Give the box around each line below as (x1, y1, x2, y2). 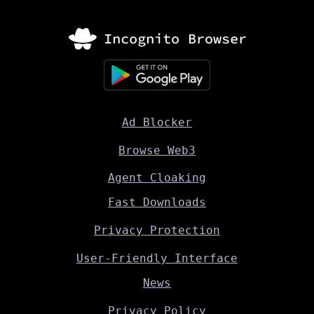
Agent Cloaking (108, 171, 206, 185)
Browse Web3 (118, 143, 196, 157)
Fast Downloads (108, 196, 206, 210)
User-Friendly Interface (76, 252, 238, 266)
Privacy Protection (94, 224, 220, 238)
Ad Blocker (122, 115, 192, 129)
